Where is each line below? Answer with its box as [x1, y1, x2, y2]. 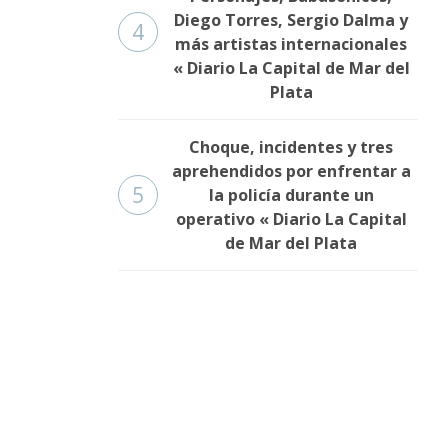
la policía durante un [208, 184, 374, 207]
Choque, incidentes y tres [189, 136, 393, 159]
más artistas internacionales [175, 33, 407, 56]
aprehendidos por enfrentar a [171, 160, 411, 183]
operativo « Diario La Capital [175, 208, 407, 231]
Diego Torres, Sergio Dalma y [174, 9, 408, 32]
